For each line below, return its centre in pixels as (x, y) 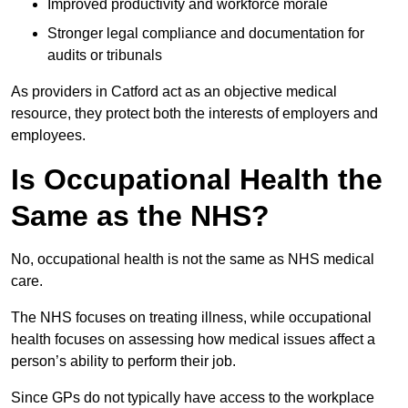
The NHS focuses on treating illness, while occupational (191, 318)
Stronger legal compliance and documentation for (206, 34)
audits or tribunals (105, 56)
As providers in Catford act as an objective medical (174, 92)
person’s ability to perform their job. (123, 362)
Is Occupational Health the (197, 180)
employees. (48, 136)
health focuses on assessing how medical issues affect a (193, 340)
